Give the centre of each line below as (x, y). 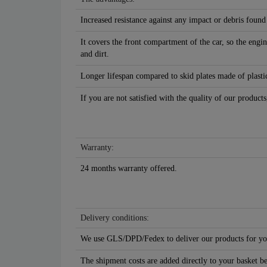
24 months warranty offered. (129, 169)
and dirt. (95, 54)
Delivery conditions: (115, 218)
